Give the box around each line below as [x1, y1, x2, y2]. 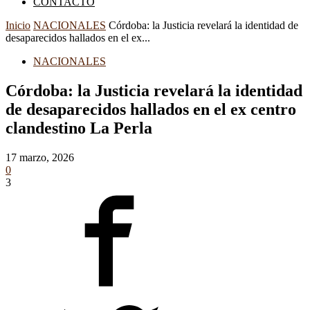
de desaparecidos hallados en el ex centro [6, 100, 296, 118]
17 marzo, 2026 [6, 151, 74, 163]
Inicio [6, 19, 30, 31]
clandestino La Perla [6, 118, 152, 137]
